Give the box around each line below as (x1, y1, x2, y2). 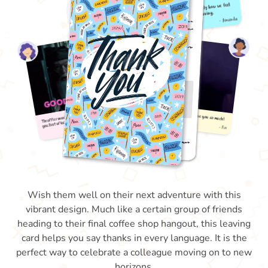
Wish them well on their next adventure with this (27, 188, 241, 202)
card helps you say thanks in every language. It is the (21, 232, 247, 245)
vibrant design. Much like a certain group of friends (26, 203, 242, 216)
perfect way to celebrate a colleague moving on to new (16, 246, 252, 259)
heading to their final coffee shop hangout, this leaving (17, 217, 251, 230)
